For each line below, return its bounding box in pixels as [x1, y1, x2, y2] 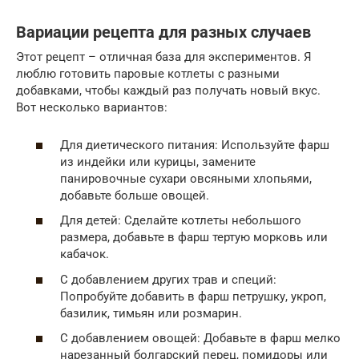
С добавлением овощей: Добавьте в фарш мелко [60, 331, 341, 346]
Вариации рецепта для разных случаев [16, 23, 311, 42]
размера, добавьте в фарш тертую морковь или [60, 230, 328, 245]
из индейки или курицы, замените [60, 154, 256, 169]
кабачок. [60, 247, 109, 262]
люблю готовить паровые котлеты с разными [16, 67, 280, 82]
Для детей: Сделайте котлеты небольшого [60, 213, 301, 228]
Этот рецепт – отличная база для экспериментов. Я [16, 50, 312, 65]
